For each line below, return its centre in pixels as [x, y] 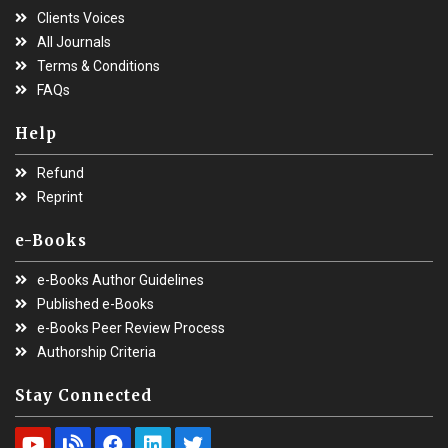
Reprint [60, 197]
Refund [60, 173]
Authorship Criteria [96, 352]
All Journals [74, 42]
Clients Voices [81, 18]
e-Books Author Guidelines [120, 280]
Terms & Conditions [98, 66]
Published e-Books [95, 304]
